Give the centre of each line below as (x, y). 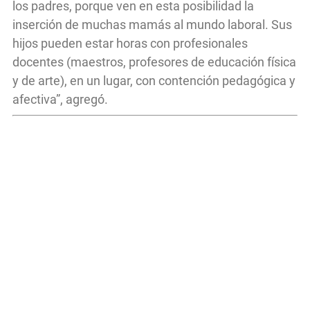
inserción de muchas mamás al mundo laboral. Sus (152, 24)
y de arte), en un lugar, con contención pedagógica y (154, 80)
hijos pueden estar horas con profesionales (130, 43)
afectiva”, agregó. (60, 99)
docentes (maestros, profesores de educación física (154, 62)
